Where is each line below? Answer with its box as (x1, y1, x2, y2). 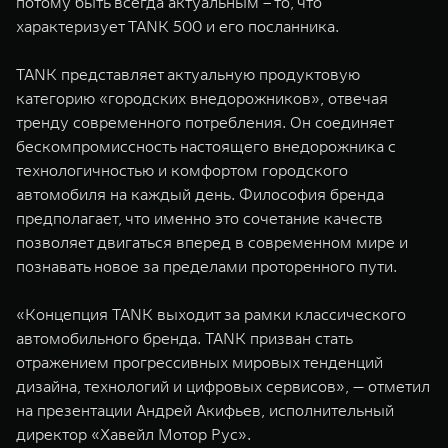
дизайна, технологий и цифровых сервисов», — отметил (16, 375, 430, 396)
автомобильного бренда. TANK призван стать (16, 327, 352, 348)
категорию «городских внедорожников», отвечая (16, 87, 388, 108)
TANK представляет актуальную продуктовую (16, 63, 360, 84)
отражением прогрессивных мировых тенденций (16, 351, 383, 372)
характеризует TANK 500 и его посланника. (16, 15, 339, 36)
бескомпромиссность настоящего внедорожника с (16, 135, 396, 156)
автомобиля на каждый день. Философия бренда (16, 183, 384, 204)
